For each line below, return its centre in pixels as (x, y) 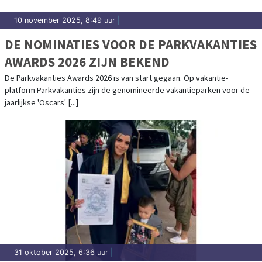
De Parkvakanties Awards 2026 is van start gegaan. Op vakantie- (116, 77)
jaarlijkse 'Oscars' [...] (42, 102)
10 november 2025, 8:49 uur (65, 20)
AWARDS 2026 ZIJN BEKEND (87, 61)
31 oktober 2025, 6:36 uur (61, 252)
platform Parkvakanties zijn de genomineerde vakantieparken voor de (127, 90)
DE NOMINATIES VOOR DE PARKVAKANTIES (131, 44)
